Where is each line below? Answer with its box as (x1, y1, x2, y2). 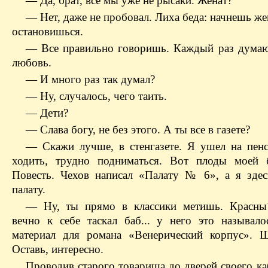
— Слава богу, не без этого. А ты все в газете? (25, 123, 250, 136)
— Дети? (25, 106, 68, 120)
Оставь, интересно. (12, 243, 103, 256)
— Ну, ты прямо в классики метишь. (25, 200, 230, 213)
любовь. (12, 56, 51, 69)
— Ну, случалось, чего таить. (25, 90, 167, 103)
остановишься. (12, 25, 83, 38)
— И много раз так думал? (25, 73, 155, 86)
